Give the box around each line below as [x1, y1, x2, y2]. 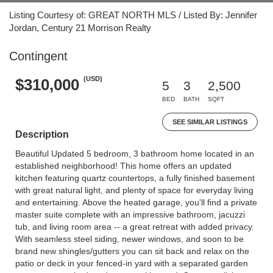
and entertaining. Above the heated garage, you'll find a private [15, 197, 257, 207]
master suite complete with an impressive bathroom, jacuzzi [15, 210, 245, 219]
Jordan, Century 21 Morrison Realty [9, 23, 151, 33]
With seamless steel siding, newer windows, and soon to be [15, 234, 244, 244]
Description [15, 129, 69, 140]
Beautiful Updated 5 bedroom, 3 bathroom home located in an [15, 149, 254, 158]
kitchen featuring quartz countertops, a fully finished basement [15, 173, 255, 183]
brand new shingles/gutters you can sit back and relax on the [15, 246, 249, 256]
